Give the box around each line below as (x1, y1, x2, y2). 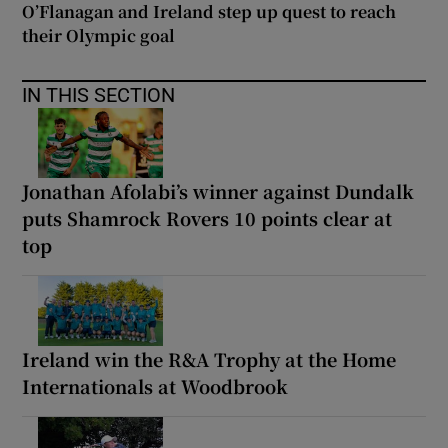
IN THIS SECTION (22, 84, 176, 105)
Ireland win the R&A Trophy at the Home (22, 345, 397, 372)
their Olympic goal (22, 23, 176, 47)
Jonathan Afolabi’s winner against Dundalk (22, 177, 415, 204)
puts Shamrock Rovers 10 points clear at (22, 204, 393, 231)
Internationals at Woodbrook (22, 372, 289, 399)
